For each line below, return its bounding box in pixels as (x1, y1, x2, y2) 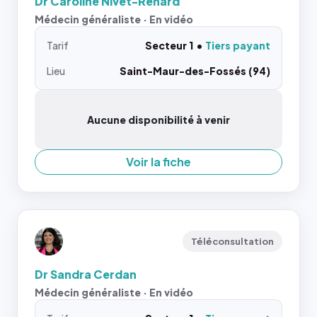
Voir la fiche (126, 154, 191, 169)
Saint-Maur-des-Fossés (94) (120, 64, 270, 77)
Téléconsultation (191, 236, 274, 247)
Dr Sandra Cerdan (35, 267, 137, 282)
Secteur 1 (145, 39, 193, 52)
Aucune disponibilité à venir (87, 113, 230, 126)
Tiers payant (205, 39, 270, 52)
